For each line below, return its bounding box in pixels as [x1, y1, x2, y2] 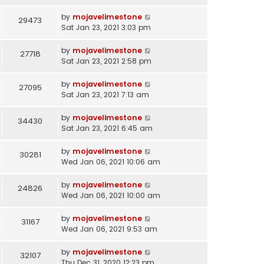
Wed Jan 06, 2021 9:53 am [61, 223, 157, 234]
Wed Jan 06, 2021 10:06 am [61, 156, 160, 167]
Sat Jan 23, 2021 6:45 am [61, 123, 153, 133]
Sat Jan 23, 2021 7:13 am [61, 89, 149, 100]
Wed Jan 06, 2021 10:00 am [61, 190, 160, 200]
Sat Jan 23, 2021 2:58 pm [61, 55, 151, 66]
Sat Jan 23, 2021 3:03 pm [61, 22, 151, 32]
